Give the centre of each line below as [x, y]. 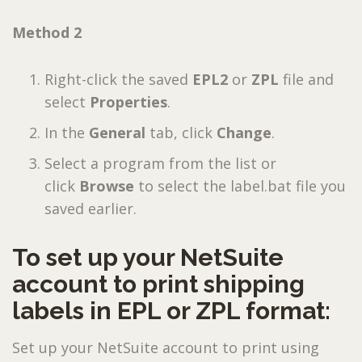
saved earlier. [90, 208]
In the [67, 132]
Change [244, 132]
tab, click [183, 132]
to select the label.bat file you [242, 185]
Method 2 [47, 32]
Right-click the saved [118, 79]
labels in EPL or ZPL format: [171, 310]
